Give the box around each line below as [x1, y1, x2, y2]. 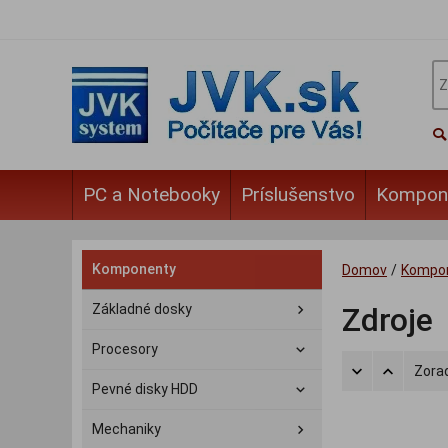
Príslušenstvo [241, 183, 355, 206]
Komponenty [92, 261, 176, 277]
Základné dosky [92, 301, 192, 317]
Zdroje [342, 301, 433, 340]
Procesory [92, 341, 158, 357]
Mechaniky [92, 421, 161, 437]
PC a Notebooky [83, 183, 220, 206]
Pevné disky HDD [92, 381, 198, 397]
